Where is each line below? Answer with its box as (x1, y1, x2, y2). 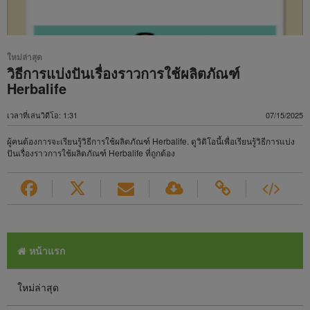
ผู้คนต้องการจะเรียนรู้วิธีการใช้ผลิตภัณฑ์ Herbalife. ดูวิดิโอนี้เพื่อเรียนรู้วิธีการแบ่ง (7, 134, 295, 147)
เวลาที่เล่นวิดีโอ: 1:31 (7, 109, 77, 120)
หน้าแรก (26, 243, 65, 257)
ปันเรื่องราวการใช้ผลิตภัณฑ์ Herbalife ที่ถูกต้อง (7, 146, 175, 158)
